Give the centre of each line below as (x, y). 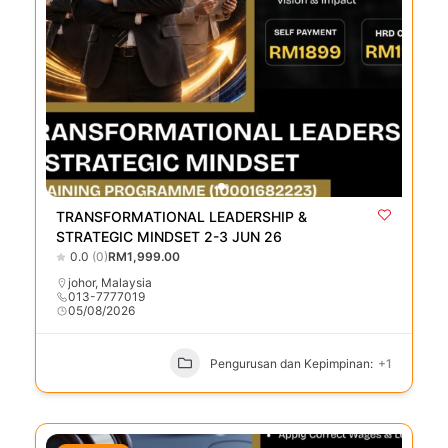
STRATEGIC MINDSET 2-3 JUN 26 (169, 237)
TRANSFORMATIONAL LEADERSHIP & (181, 217)
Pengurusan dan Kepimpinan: (291, 363)
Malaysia (126, 283)
